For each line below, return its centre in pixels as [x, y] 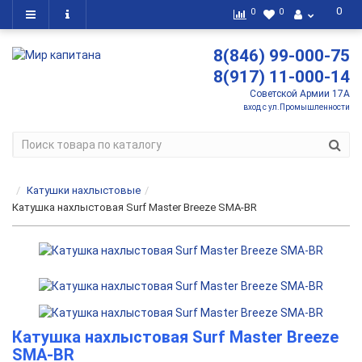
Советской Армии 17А [300, 94]
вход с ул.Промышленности [297, 107]
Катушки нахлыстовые [84, 190]
